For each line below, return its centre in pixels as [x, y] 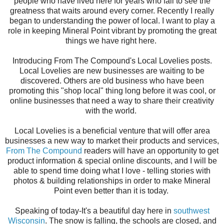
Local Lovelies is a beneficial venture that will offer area [112, 131]
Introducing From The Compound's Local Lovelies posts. [112, 61]
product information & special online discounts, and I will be [112, 161]
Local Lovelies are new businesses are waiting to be [112, 71]
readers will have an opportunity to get [150, 151]
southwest [191, 211]
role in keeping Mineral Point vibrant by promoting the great [112, 31]
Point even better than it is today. [112, 191]
